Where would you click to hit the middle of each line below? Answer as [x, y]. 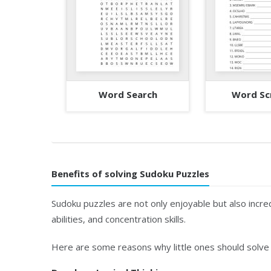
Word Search [128, 94]
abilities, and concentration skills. [119, 219]
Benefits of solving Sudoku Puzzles [130, 173]
